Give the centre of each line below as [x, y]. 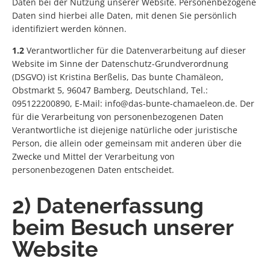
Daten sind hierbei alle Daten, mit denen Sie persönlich [124, 16]
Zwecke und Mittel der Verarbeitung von [93, 157]
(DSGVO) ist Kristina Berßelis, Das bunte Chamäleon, [118, 77]
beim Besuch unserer [123, 228]
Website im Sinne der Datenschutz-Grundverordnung [120, 64]
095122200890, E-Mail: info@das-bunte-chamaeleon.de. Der [133, 104]
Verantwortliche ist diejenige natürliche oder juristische [125, 130]
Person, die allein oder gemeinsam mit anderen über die [127, 143]
